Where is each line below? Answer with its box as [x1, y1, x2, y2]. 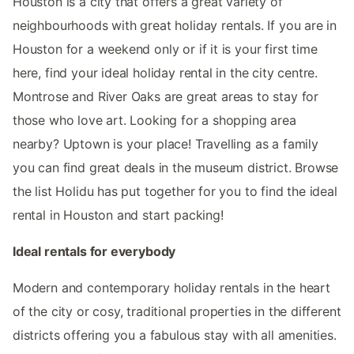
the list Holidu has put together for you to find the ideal [13, 183, 337, 199]
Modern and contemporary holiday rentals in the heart [13, 279, 330, 296]
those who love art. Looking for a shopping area [13, 111, 296, 128]
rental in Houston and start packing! [13, 206, 224, 223]
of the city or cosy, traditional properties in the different [13, 303, 341, 319]
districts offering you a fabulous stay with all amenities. [13, 326, 337, 343]
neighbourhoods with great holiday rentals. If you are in [13, 17, 337, 33]
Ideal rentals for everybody [13, 243, 176, 259]
